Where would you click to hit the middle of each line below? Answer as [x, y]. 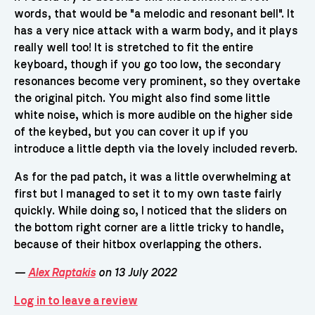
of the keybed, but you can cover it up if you [131, 133]
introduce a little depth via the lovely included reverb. [155, 149]
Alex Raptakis [62, 273]
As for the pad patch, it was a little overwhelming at [152, 178]
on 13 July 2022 [136, 273]
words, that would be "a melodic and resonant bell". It [154, 14]
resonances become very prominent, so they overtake [157, 82]
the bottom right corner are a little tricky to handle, [149, 228]
